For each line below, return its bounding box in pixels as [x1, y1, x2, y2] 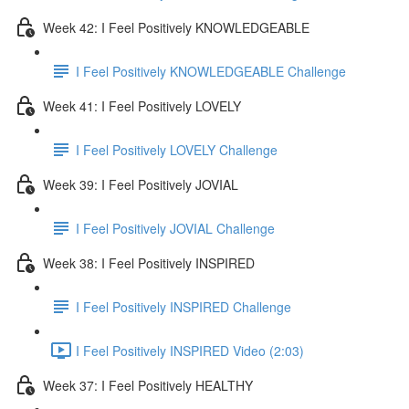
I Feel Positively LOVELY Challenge [76, 140, 278, 159]
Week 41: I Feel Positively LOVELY [43, 96, 241, 115]
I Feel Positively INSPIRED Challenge [76, 297, 291, 316]
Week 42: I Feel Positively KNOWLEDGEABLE [43, 17, 309, 37]
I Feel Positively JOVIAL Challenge [76, 218, 275, 237]
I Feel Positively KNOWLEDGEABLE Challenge [76, 61, 346, 80]
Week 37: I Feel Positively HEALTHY [43, 375, 253, 394]
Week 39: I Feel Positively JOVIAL [43, 174, 238, 194]
